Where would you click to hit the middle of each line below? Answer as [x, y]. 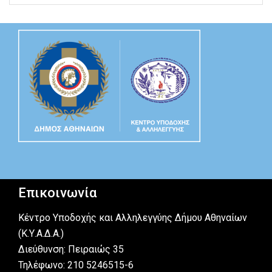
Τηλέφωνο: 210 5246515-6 [76, 265]
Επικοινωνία [57, 192]
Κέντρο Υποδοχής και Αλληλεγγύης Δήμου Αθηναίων [133, 217]
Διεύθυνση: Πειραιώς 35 [71, 249]
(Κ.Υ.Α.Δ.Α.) [41, 233]
